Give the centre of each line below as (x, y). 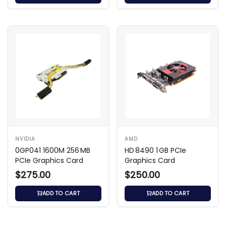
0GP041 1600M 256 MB (53, 150)
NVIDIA (25, 139)
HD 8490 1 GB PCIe (155, 150)
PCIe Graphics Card (49, 160)
